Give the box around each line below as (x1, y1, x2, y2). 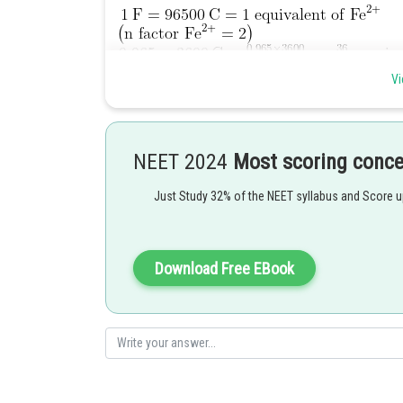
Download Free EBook (155, 259, 294, 278)
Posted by (119, 207, 162, 220)
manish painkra (119, 224, 196, 239)
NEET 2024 (133, 149, 233, 175)
